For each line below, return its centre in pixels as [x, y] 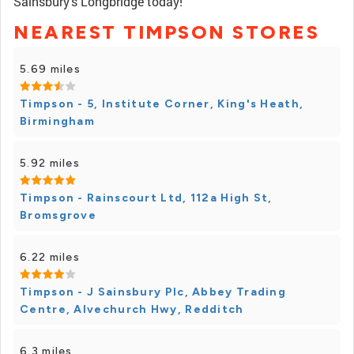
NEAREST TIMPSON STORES [166, 32]
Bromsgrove [58, 215]
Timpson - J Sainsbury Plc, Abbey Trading [153, 292]
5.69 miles [50, 69]
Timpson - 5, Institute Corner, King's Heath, [162, 104]
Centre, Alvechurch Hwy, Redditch [132, 309]
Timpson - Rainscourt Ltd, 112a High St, [146, 198]
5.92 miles [50, 163]
